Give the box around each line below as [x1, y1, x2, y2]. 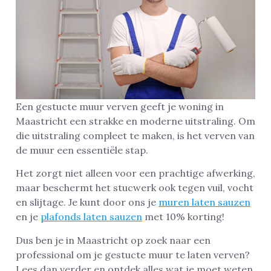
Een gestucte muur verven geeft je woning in [16, 100, 224, 113]
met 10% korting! [142, 211, 224, 223]
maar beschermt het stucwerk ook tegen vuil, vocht [16, 181, 253, 194]
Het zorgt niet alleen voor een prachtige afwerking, [16, 167, 255, 180]
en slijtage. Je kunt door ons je [16, 196, 158, 209]
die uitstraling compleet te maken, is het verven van [16, 129, 255, 142]
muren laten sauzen [158, 196, 250, 209]
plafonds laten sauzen [41, 211, 142, 223]
